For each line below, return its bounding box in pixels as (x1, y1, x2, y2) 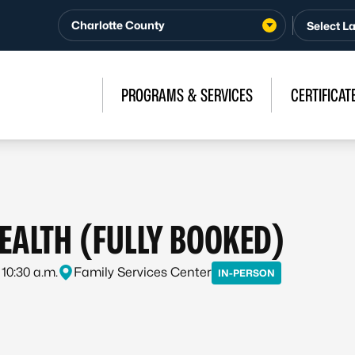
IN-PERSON (218, 266, 275, 279)
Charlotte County (71, 18, 165, 32)
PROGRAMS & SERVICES (121, 85, 253, 105)
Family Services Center (74, 265, 212, 280)
